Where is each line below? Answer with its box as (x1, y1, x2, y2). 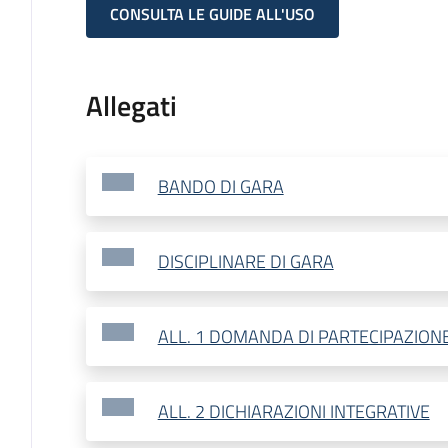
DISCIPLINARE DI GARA (157, 248, 334, 276)
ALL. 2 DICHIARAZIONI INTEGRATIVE (157, 398, 430, 426)
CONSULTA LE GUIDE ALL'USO (109, 2, 315, 27)
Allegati (85, 84, 177, 128)
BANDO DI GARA (157, 173, 284, 201)
